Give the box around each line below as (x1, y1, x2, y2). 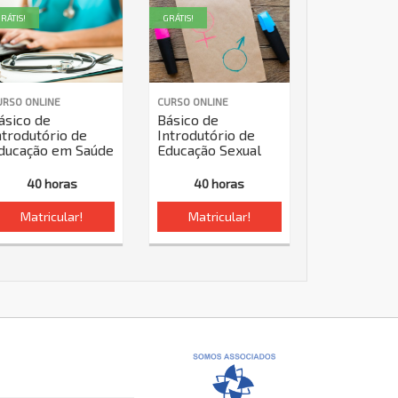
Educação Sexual (156, 141, 261, 158)
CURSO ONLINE (156, 95, 228, 107)
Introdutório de (156, 126, 255, 143)
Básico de (156, 111, 219, 128)
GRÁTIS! (162, 12, 194, 23)
